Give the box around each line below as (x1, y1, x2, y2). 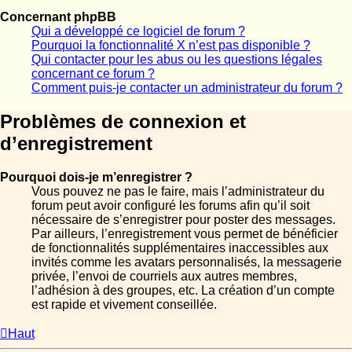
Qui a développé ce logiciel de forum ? (31, 24, 245, 38)
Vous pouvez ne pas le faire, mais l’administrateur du (31, 185, 324, 199)
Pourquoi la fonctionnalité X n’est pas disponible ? (31, 38, 310, 53)
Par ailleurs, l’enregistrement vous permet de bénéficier (31, 227, 338, 241)
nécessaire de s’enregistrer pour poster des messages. (31, 213, 335, 227)
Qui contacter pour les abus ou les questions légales (31, 53, 322, 67)
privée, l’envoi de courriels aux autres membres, (31, 269, 297, 284)
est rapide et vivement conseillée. (31, 298, 217, 312)
